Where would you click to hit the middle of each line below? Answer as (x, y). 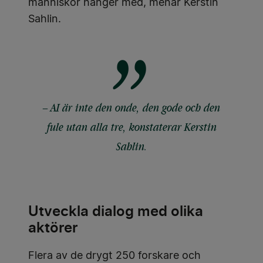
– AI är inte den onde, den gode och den (131, 108)
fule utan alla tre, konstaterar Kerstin (131, 127)
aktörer (53, 228)
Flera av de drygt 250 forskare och (114, 256)
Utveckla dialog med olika (116, 211)
